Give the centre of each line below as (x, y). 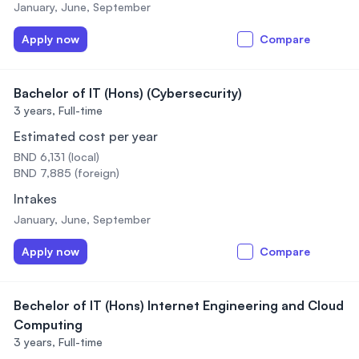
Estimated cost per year (86, 136)
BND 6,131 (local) (56, 157)
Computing (48, 325)
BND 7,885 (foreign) (67, 173)
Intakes (35, 199)
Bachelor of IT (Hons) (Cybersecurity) (128, 93)
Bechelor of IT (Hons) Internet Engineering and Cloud (179, 305)
